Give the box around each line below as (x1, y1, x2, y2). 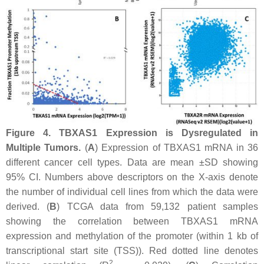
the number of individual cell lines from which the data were (6, 186, 258, 197)
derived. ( (6, 201, 50, 212)
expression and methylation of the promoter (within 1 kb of (6, 230, 258, 241)
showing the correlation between (6, 216, 181, 226)
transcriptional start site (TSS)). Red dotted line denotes (6, 245, 258, 256)
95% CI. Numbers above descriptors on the (6, 171, 199, 182)
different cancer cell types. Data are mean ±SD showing (6, 157, 258, 167)
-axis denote (205, 171, 258, 182)
